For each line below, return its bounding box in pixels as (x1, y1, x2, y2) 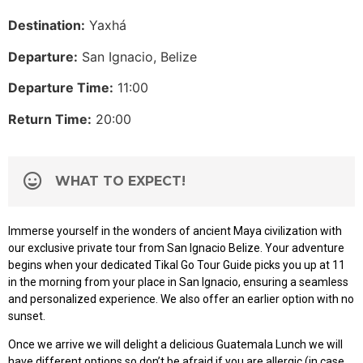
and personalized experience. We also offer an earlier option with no (8, 292, 354, 305)
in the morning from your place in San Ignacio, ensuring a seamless (8, 275, 348, 288)
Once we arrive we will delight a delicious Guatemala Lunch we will (8, 338, 343, 352)
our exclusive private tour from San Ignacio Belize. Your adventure (8, 241, 344, 254)
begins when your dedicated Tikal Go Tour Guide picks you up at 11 (8, 258, 345, 271)
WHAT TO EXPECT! (54, 173, 186, 189)
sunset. (8, 309, 45, 322)
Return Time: (8, 110, 92, 127)
